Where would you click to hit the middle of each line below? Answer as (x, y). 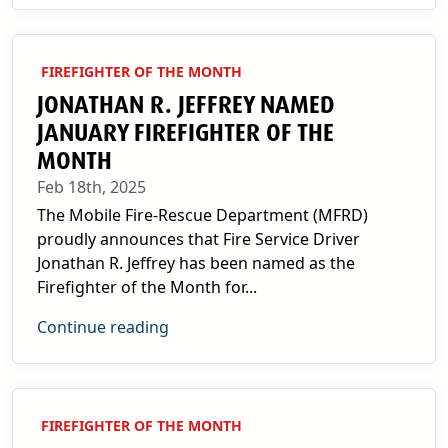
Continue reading (103, 327)
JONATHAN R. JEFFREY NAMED (186, 105)
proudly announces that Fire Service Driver (198, 239)
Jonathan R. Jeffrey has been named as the (196, 263)
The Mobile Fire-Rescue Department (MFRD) (202, 215)
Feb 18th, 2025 (91, 187)
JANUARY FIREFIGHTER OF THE (185, 133)
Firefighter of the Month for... (147, 287)
